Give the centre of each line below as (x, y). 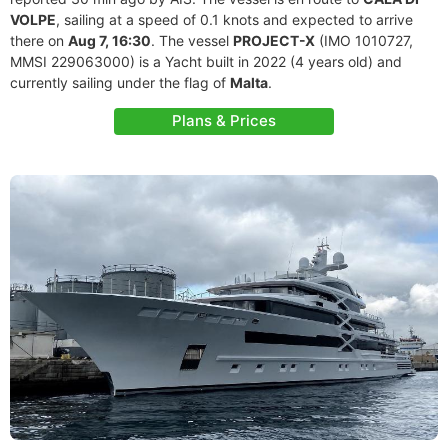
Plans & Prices (224, 120)
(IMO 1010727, (364, 40)
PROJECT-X (274, 40)
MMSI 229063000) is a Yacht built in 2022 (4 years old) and (206, 61)
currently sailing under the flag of (120, 82)
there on (39, 40)
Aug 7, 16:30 (109, 40)
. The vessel (192, 40)
